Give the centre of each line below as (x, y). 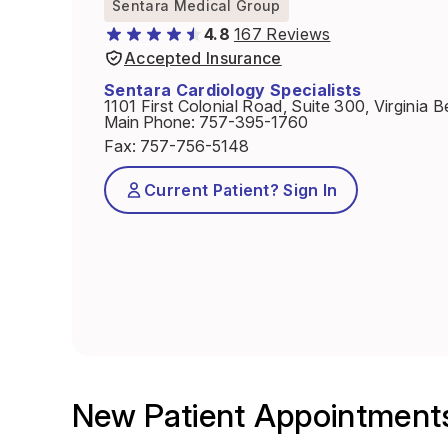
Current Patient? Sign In (241, 190)
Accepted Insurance (203, 58)
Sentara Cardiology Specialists (233, 90)
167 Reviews (282, 34)
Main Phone (147, 122)
